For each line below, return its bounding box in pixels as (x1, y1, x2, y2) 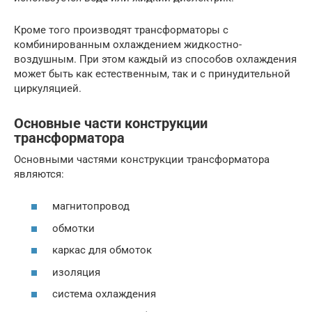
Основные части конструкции (14, 116, 208, 132)
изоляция (52, 265, 100, 279)
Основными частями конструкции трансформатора (14, 153, 270, 166)
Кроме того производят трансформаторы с (14, 23, 228, 36)
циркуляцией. (14, 81, 81, 95)
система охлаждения (52, 288, 156, 301)
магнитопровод (52, 200, 130, 213)
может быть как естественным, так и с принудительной (14, 67, 290, 80)
